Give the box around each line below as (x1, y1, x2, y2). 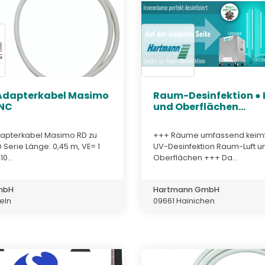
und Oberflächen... (153, 100, 245, 114)
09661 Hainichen (153, 195, 215, 206)
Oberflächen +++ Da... (153, 152, 238, 163)
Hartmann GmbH (153, 184, 219, 195)
